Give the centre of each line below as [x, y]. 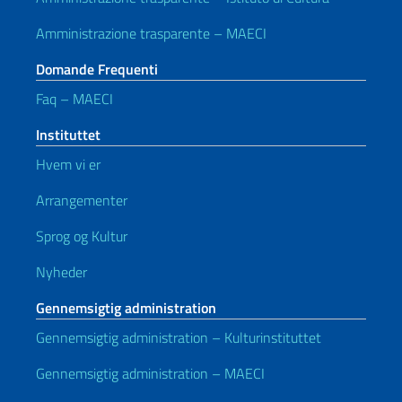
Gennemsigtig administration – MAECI [150, 374]
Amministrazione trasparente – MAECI [151, 34]
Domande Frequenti [97, 70]
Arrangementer [82, 201]
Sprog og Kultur [82, 236]
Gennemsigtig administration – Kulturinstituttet [179, 338]
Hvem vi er [68, 165]
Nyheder [61, 272]
